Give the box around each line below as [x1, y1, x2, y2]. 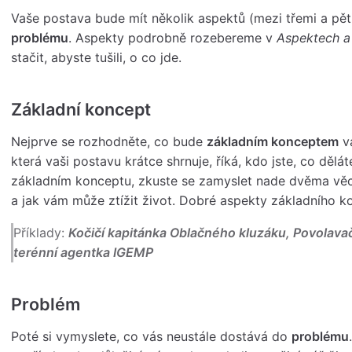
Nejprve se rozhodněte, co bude [11, 134, 207, 150]
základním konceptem [207, 134, 339, 150]
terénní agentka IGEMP [13, 244, 154, 261]
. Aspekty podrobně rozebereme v [68, 30, 277, 46]
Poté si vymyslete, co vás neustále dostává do [11, 328, 291, 345]
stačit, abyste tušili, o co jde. [11, 49, 181, 66]
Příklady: [13, 225, 69, 241]
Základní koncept [11, 99, 151, 120]
